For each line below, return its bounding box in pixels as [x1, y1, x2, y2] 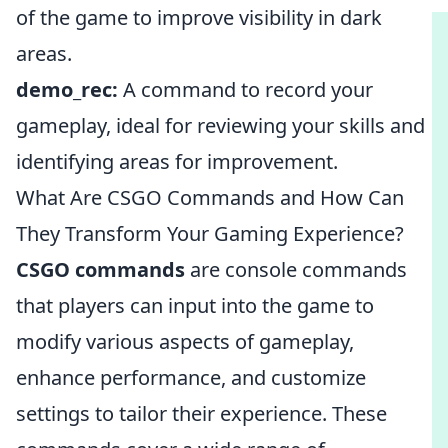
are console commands [185, 256, 407, 283]
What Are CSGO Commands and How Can [16, 184, 404, 211]
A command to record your [118, 76, 373, 103]
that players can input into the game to [16, 292, 374, 319]
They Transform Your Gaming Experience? [16, 220, 404, 247]
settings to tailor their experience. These [16, 400, 387, 427]
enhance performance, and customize [16, 364, 366, 391]
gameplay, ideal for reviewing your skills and [16, 112, 425, 139]
